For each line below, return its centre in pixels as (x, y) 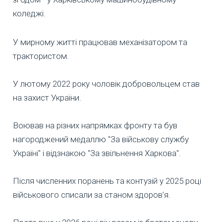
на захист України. (47, 97)
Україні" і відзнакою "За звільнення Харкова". (97, 153)
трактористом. (41, 56)
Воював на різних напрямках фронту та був (95, 125)
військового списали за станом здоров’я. (92, 194)
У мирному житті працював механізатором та (100, 42)
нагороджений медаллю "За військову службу (101, 139)
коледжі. (29, 13)
